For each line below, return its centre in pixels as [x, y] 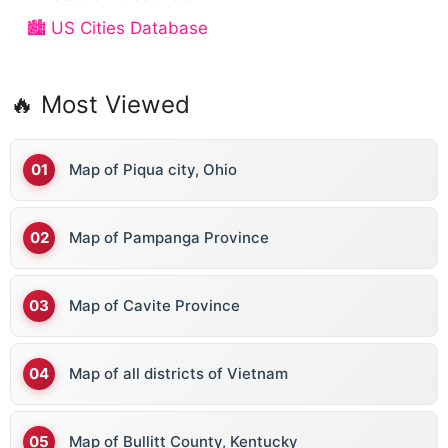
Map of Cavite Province [154, 306]
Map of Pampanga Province [169, 238]
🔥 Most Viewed [100, 104]
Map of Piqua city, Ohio [153, 170]
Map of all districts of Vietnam [178, 374]
